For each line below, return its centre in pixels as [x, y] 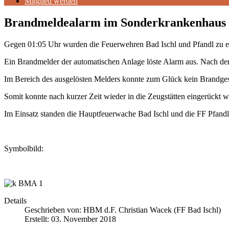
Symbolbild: [24, 148]
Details [15, 200]
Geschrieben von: [54, 210]
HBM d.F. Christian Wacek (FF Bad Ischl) [152, 210]
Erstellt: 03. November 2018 [70, 219]
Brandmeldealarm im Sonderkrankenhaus [115, 22]
